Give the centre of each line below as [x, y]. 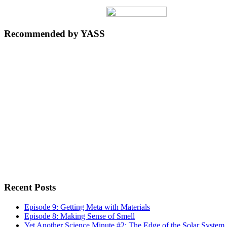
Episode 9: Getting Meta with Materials [87, 207]
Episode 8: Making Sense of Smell [80, 216]
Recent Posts [30, 187]
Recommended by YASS [54, 34]
